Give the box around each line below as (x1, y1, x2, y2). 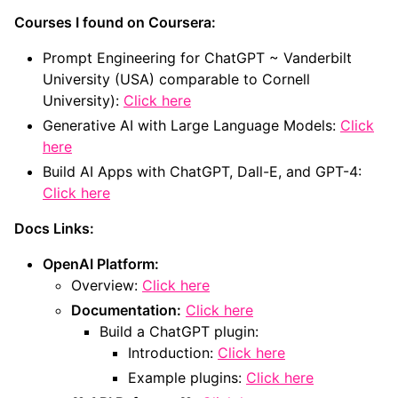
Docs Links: (14, 219, 94, 238)
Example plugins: (128, 369, 246, 387)
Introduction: (128, 344, 218, 362)
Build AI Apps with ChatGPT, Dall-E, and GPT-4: (43, 163, 362, 181)
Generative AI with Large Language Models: (43, 116, 340, 135)
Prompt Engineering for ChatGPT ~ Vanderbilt (43, 49, 352, 68)
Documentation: (71, 301, 181, 320)
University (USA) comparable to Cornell (43, 70, 310, 89)
